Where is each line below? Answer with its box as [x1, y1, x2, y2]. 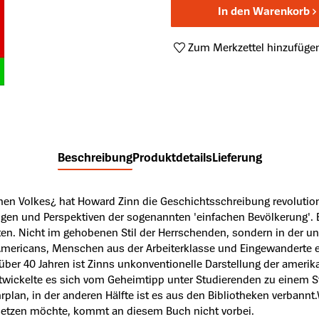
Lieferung [211, 150, 262, 164]
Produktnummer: [170, 56, 260, 70]
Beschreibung [57, 150, 132, 164]
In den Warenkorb [218, 4, 310, 18]
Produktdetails [132, 150, 212, 164]
